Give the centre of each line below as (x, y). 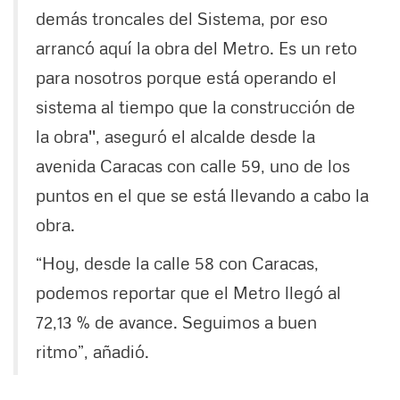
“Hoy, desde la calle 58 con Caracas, (177, 263)
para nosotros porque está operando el (186, 77)
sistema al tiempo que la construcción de (196, 107)
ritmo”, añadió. (92, 351)
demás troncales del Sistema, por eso (182, 18)
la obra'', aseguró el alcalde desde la (175, 136)
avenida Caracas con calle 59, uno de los (193, 166)
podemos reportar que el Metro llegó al (188, 292)
